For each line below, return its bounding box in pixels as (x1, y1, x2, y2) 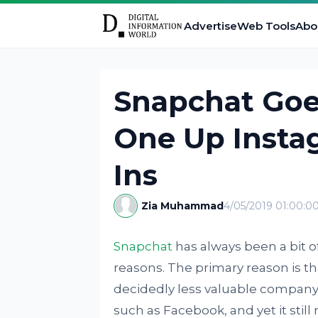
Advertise (183, 18, 237, 33)
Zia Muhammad (141, 199, 224, 212)
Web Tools (236, 18, 295, 33)
